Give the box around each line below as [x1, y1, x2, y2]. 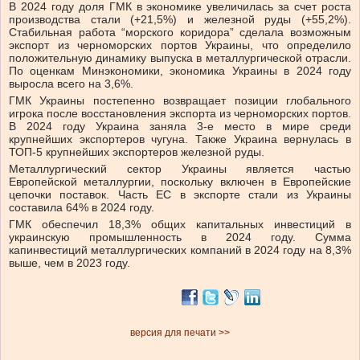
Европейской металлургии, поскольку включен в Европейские [9, 175, 351, 189]
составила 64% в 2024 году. [9, 201, 154, 215]
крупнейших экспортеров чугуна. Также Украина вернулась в [9, 133, 351, 146]
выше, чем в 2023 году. [9, 256, 130, 270]
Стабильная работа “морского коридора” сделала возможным [9, 26, 351, 39]
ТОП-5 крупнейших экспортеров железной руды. [9, 145, 264, 159]
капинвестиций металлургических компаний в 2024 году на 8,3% [9, 243, 351, 257]
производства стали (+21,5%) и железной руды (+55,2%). [9, 13, 351, 27]
